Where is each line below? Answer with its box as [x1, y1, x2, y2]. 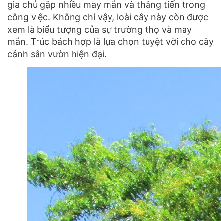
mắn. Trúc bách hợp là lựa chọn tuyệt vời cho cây [7, 36, 214, 47]
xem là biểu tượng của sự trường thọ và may [7, 24, 192, 35]
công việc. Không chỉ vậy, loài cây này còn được [7, 11, 208, 22]
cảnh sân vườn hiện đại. [7, 48, 109, 59]
